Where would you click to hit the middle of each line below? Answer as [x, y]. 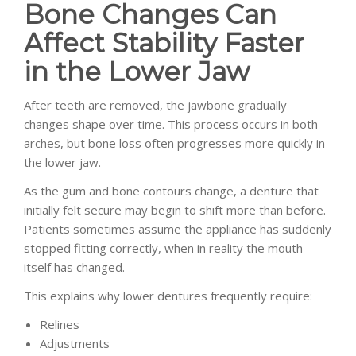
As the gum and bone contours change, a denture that [171, 190]
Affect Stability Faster [164, 43]
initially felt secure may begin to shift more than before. [175, 209]
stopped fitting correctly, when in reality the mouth [163, 248]
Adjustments [75, 343]
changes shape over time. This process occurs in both [171, 124]
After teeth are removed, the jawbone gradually [155, 104]
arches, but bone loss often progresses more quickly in [174, 143]
